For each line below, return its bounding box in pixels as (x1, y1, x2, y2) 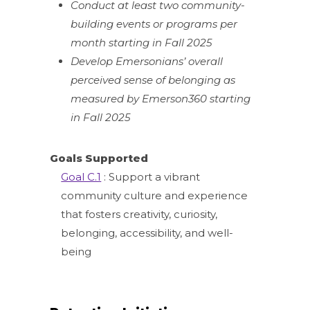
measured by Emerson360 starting (71, 91, 251, 105)
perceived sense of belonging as (71, 73, 236, 86)
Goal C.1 (61, 170, 102, 183)
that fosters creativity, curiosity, (61, 207, 218, 221)
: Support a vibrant (101, 170, 201, 183)
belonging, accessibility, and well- (61, 226, 234, 239)
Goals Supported (50, 151, 149, 165)
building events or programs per (71, 17, 238, 30)
